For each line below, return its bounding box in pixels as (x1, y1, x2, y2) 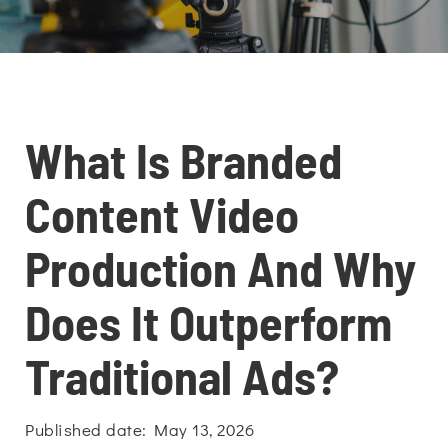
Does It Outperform (25, 293, 392, 351)
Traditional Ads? (25, 347, 339, 405)
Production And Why (25, 239, 416, 297)
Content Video (25, 185, 299, 243)
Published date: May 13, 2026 (25, 418, 254, 441)
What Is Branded (25, 131, 342, 189)
